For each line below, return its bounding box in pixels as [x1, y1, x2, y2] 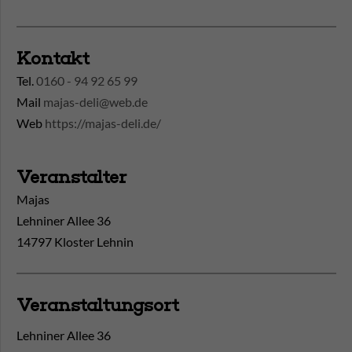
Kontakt [16, 48, 90, 70]
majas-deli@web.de [43, 94, 148, 110]
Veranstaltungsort [16, 295, 179, 317]
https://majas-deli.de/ [45, 115, 161, 131]
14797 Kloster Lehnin [16, 234, 134, 250]
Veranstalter [16, 167, 126, 189]
